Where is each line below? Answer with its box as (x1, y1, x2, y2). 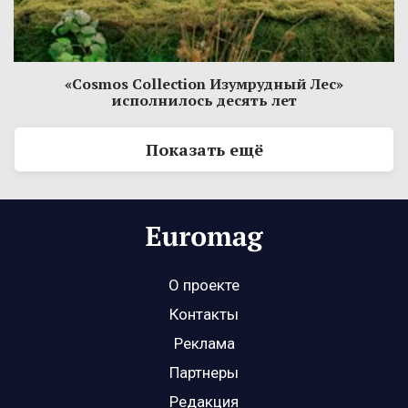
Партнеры (169, 363, 239, 382)
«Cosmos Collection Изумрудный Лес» (65, 74, 343, 95)
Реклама (173, 334, 235, 353)
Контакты (169, 305, 239, 324)
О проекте (168, 276, 240, 295)
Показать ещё (145, 138, 263, 161)
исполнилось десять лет (111, 90, 297, 111)
